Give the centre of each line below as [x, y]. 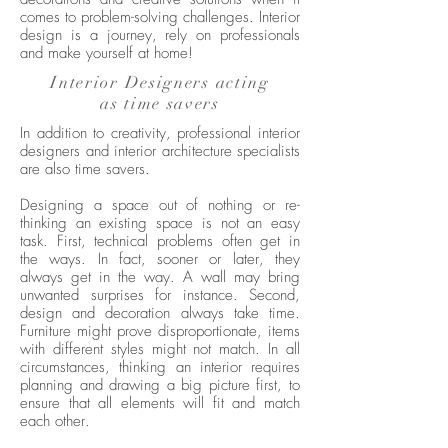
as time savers [160, 103]
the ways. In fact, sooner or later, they [160, 259]
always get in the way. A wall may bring [160, 277]
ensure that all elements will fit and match [160, 403]
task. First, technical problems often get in [160, 241]
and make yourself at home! [106, 53]
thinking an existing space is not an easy [160, 223]
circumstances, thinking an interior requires [160, 367]
